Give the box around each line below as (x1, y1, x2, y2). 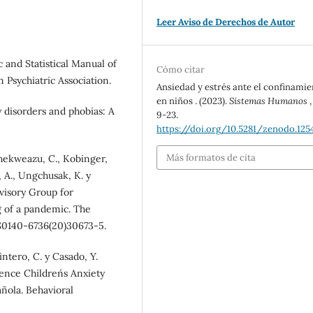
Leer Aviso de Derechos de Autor (156, 16, 296, 29)
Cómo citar (156, 64, 205, 76)
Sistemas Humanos (229, 95, 310, 108)
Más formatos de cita (166, 151, 256, 163)
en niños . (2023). (156, 95, 230, 108)
